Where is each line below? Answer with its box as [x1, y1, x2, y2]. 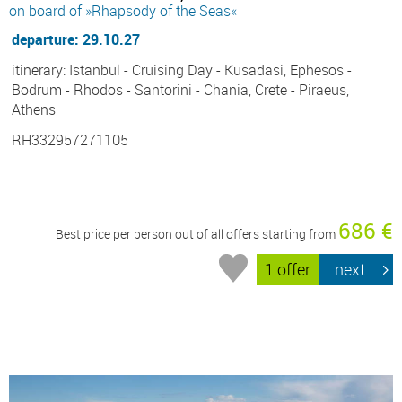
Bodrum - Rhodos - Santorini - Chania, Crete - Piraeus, [12, 79, 349, 100]
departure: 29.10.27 [12, 29, 140, 49]
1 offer [265, 258, 311, 281]
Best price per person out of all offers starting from [56, 224, 338, 242]
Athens [12, 99, 56, 119]
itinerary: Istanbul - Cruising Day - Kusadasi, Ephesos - [12, 59, 352, 80]
